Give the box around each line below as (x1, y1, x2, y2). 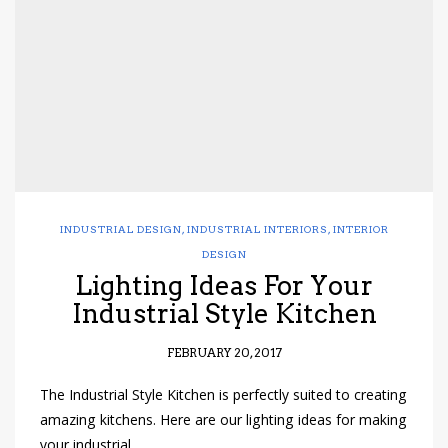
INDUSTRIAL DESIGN (59, 223, 182, 236)
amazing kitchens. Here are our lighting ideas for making (40, 410, 407, 435)
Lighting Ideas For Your (75, 270, 373, 302)
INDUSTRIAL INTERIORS (186, 223, 328, 236)
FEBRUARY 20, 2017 (166, 345, 282, 361)
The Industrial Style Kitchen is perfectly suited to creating (40, 385, 407, 410)
